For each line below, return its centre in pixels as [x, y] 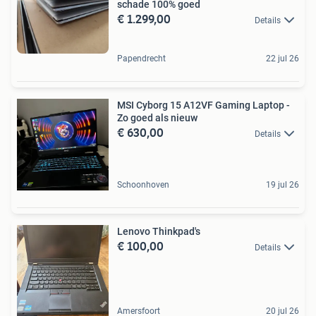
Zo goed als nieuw [157, 117]
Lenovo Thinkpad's [159, 231]
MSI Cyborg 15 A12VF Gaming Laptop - [203, 105]
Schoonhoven [143, 184]
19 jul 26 [282, 184]
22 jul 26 [282, 58]
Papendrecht [141, 58]
